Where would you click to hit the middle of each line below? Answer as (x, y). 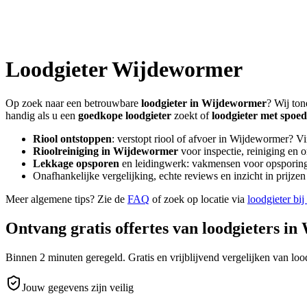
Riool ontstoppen (72, 138)
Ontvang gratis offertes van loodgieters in (153, 228)
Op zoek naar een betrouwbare (73, 103)
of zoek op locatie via (198, 199)
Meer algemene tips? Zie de (65, 199)
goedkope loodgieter (125, 115)
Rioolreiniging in (73, 151)
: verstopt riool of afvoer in (171, 138)
